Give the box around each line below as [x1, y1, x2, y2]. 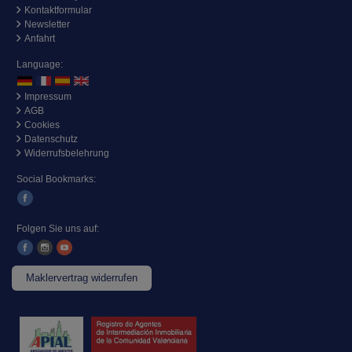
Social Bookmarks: [16, 174, 96, 185]
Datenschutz [24, 134, 78, 145]
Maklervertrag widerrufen [26, 272, 137, 284]
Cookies [24, 119, 60, 131]
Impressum [24, 91, 71, 103]
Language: [16, 59, 63, 71]
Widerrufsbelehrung [24, 148, 109, 159]
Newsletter [24, 19, 70, 31]
